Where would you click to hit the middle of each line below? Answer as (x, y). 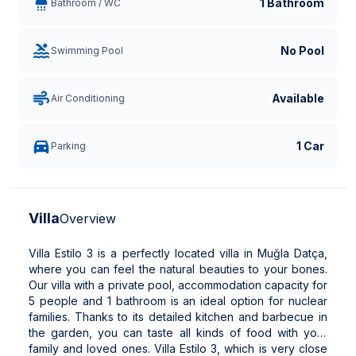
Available (298, 98)
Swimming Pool (87, 50)
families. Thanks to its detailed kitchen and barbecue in (178, 317)
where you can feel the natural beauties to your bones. (178, 269)
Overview (88, 219)
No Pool (302, 50)
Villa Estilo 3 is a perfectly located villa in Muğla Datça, (178, 253)
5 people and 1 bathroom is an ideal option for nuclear (178, 301)
